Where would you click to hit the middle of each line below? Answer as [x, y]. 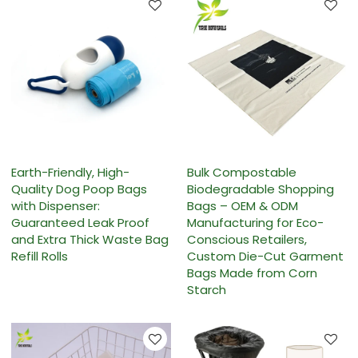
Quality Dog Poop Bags [80, 189]
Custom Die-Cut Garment [265, 257]
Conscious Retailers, [247, 240]
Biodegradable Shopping [261, 189]
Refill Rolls [40, 257]
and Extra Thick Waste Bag [90, 240]
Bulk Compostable [242, 173]
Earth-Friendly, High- [71, 173]
